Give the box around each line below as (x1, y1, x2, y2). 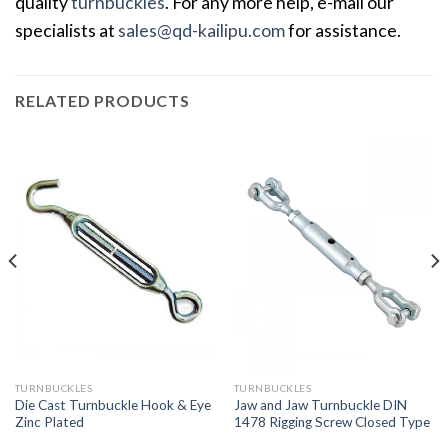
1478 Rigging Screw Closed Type (233, 414, 430, 431)
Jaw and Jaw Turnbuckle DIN (233, 397, 407, 414)
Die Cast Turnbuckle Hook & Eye (14, 397, 211, 414)
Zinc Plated (14, 414, 84, 431)
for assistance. (285, 19, 401, 41)
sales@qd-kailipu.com (118, 19, 285, 41)
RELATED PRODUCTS (15, 90, 190, 110)
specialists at (15, 19, 118, 41)
